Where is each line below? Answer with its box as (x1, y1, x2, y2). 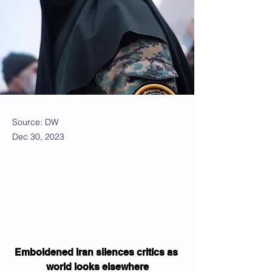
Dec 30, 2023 (12, 131, 64, 142)
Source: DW (12, 117, 58, 127)
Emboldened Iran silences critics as (14, 246, 180, 258)
